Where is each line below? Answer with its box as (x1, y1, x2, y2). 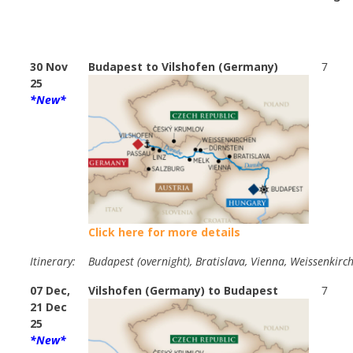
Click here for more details (88, 225, 240, 240)
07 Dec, (30, 283, 70, 299)
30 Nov (30, 59, 68, 75)
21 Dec (30, 299, 67, 315)
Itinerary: (30, 254, 76, 269)
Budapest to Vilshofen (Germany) (88, 59, 278, 75)
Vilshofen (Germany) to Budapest (88, 283, 278, 299)
